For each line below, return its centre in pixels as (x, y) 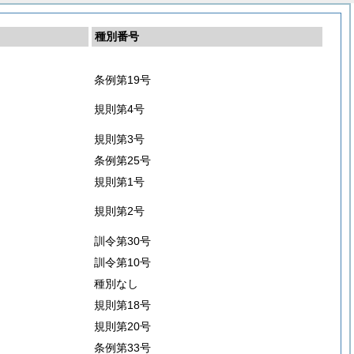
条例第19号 (122, 80)
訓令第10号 (122, 262)
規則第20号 (122, 326)
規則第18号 (122, 305)
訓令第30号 (122, 241)
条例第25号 (122, 160)
